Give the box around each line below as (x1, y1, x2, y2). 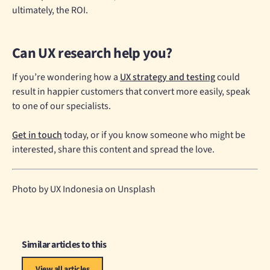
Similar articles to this (22, 238, 107, 252)
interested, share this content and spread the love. (12, 143, 215, 157)
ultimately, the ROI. (12, 4, 88, 17)
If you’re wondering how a (12, 71, 120, 84)
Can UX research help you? (12, 43, 172, 64)
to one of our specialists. (12, 99, 111, 113)
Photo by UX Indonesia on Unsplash (12, 183, 155, 196)
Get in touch (12, 128, 62, 142)
